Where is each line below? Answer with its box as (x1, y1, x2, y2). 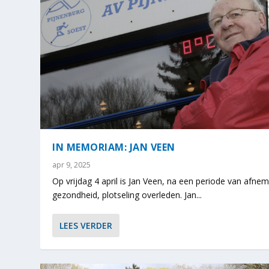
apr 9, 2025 (52, 159, 91, 170)
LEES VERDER (59, 219, 113, 231)
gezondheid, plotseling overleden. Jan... (52, 189, 202, 201)
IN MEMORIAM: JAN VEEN (52, 140, 175, 154)
